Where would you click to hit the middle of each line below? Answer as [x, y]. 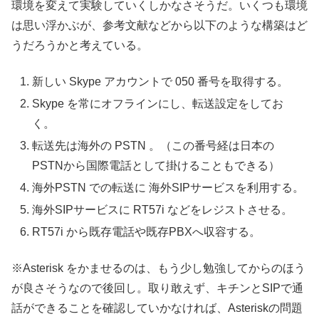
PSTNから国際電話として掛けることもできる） [156, 165]
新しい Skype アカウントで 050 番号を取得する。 [161, 81]
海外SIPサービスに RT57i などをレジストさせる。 [163, 210]
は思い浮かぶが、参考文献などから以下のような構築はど [159, 26]
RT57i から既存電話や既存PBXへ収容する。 [147, 232]
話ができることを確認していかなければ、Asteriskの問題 [157, 308]
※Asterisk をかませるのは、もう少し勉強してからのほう [158, 268]
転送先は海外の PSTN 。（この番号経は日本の [153, 145]
